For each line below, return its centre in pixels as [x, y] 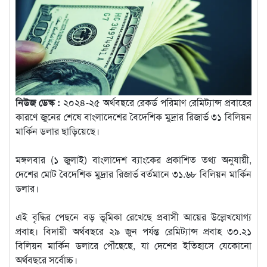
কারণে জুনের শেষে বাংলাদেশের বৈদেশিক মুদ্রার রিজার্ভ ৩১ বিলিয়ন [133, 116]
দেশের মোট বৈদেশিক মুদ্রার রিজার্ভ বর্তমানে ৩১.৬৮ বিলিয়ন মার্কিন [133, 173]
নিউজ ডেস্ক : [38, 102]
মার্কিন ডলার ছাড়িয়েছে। [58, 131]
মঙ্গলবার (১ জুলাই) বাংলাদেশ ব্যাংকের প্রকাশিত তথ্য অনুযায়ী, [133, 159]
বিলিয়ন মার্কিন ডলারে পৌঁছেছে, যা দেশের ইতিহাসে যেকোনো [133, 245]
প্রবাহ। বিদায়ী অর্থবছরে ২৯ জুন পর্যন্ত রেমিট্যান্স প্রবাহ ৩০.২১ [133, 231]
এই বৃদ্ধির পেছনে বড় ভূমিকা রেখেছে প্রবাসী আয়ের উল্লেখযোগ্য [133, 216]
